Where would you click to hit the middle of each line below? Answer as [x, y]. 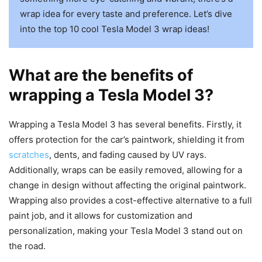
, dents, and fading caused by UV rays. [128, 154]
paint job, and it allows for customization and [101, 215]
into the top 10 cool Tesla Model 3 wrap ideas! [114, 29]
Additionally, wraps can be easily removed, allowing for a [125, 170]
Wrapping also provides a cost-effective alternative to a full [130, 200]
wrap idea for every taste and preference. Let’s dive [126, 13]
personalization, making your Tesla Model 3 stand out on [126, 230]
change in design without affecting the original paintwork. [127, 185]
